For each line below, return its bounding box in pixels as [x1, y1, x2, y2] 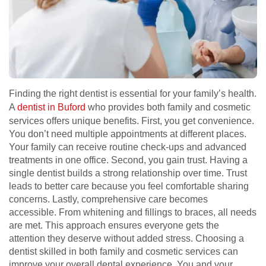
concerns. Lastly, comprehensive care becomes [9, 194, 208, 204]
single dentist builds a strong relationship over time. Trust [9, 167, 247, 178]
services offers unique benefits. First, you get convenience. [9, 115, 254, 126]
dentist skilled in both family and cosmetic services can [9, 246, 238, 256]
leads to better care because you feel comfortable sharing [9, 180, 249, 191]
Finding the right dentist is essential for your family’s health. [9, 88, 256, 99]
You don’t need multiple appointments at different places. [9, 128, 246, 139]
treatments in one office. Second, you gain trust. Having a [9, 154, 248, 165]
